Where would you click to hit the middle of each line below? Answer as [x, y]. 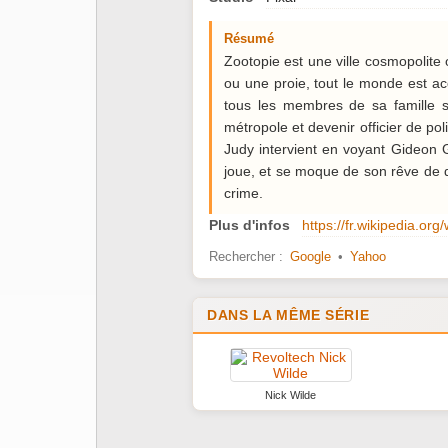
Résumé [249, 39]
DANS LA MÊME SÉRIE [288, 315]
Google [310, 257]
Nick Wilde [291, 395]
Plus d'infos [249, 225]
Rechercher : [248, 257]
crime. [243, 193]
